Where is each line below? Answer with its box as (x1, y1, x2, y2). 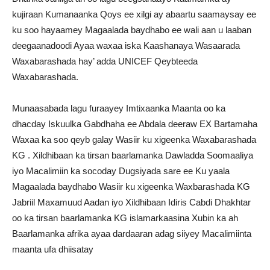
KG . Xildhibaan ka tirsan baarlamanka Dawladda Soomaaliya (12, 150, 253, 160)
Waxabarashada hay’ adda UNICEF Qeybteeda (12, 56, 198, 66)
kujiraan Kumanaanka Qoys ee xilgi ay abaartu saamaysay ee (12, 9, 256, 19)
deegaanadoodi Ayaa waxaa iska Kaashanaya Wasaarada (12, 40, 240, 51)
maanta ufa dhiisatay (12, 244, 93, 254)
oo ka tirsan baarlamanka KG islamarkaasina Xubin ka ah (12, 213, 238, 223)
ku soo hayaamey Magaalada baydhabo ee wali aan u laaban (12, 25, 251, 35)
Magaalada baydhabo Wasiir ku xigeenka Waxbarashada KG (12, 181, 250, 192)
